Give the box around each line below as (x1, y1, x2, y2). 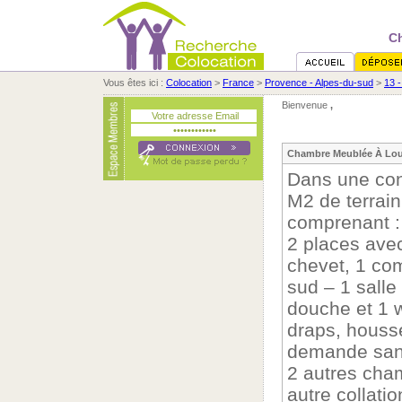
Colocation (166, 77, 212, 88)
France (223, 77, 254, 88)
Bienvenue (282, 100, 330, 110)
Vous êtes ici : (103, 77, 166, 88)
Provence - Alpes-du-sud (265, 77, 373, 88)
